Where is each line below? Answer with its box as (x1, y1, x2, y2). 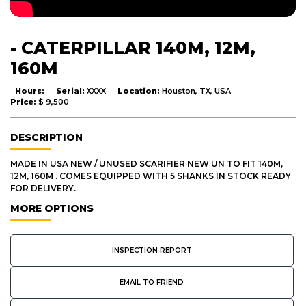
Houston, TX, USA (162, 85, 231, 96)
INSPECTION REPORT (111, 245, 192, 255)
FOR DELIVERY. (10, 182, 76, 193)
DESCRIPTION (10, 130, 83, 143)
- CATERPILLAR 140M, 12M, (10, 37, 255, 58)
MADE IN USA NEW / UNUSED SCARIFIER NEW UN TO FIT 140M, (10, 158, 283, 169)
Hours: (15, 85, 44, 96)
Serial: (56, 85, 87, 96)
